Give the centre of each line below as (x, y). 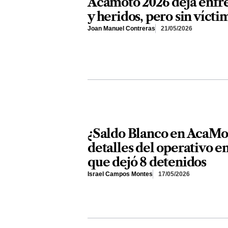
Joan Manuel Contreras (121, 29)
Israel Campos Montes (120, 174)
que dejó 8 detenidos (147, 162)
